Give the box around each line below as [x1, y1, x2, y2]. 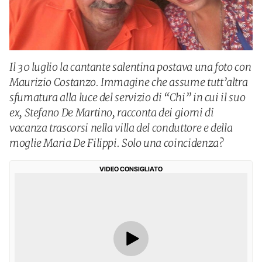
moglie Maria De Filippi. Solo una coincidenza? [9, 136, 224, 150]
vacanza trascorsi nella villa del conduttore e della [9, 121, 233, 135]
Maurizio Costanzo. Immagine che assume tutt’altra [9, 75, 248, 89]
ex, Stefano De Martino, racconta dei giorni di [9, 106, 214, 119]
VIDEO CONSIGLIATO [99, 165, 163, 173]
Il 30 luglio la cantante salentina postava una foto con [9, 60, 251, 74]
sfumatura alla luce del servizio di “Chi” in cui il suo [9, 91, 246, 104]
